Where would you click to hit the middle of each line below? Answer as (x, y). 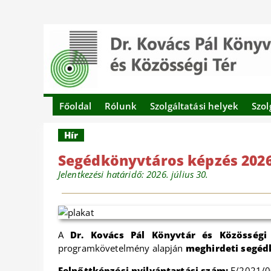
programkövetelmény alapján (122, 248)
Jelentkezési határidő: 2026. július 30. (133, 174)
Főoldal (76, 106)
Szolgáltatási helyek (194, 106)
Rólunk (121, 106)
